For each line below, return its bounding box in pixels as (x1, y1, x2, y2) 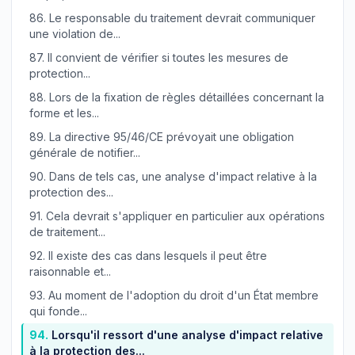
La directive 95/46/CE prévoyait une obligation (46, 130, 294, 143)
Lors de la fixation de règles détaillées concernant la (46, 90, 324, 104)
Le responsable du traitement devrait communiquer (46, 11, 315, 25)
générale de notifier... (29, 146, 140, 159)
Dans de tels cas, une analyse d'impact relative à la (46, 170, 317, 183)
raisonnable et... (29, 265, 111, 278)
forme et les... (29, 106, 99, 120)
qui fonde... (29, 304, 87, 318)
